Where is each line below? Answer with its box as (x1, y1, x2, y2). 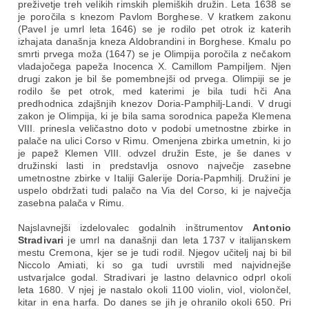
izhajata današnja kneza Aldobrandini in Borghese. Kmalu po (18, 36, 291, 47)
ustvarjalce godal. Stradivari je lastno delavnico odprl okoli (18, 272, 291, 283)
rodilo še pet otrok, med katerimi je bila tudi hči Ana (18, 86, 291, 97)
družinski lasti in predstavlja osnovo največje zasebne (18, 160, 291, 171)
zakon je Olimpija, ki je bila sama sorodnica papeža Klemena (18, 110, 291, 121)
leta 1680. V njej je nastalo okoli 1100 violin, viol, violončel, (18, 284, 291, 295)
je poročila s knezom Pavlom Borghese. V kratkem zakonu (18, 11, 291, 22)
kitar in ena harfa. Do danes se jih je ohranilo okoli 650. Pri (18, 297, 291, 308)
